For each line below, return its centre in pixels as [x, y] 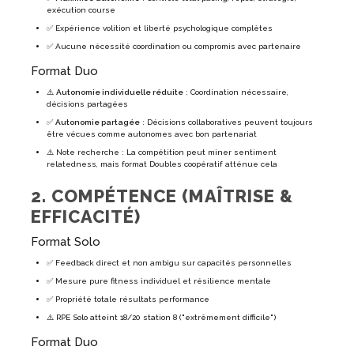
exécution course [81, 10]
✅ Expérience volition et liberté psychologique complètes [160, 28]
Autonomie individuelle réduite [120, 92]
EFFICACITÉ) [86, 217]
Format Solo [66, 242]
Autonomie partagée [98, 122]
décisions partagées [87, 104]
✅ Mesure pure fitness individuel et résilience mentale [159, 281]
